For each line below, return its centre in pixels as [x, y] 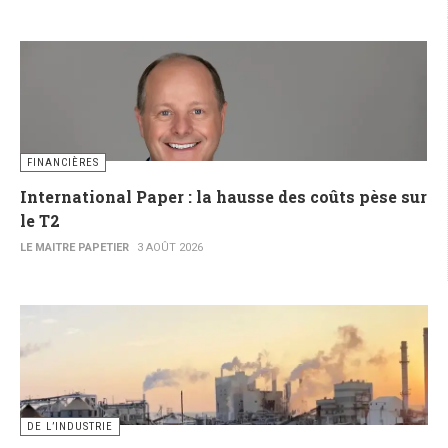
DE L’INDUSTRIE [70, 427]
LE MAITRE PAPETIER [74, 248]
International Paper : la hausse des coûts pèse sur [223, 197]
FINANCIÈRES [63, 163]
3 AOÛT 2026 [170, 248]
